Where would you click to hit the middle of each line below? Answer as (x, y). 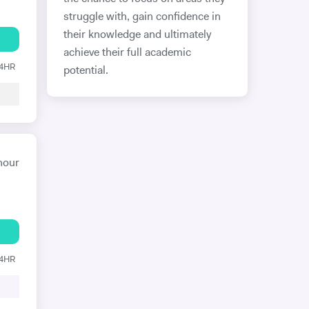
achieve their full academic (127, 53)
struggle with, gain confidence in (142, 17)
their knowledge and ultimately (137, 35)
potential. (86, 71)
